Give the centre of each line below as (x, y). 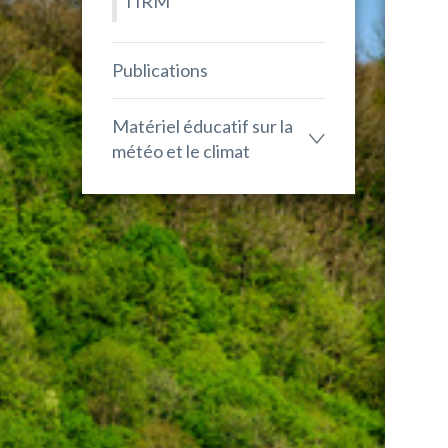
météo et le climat (181, 150)
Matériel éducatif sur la (202, 125)
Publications (160, 69)
